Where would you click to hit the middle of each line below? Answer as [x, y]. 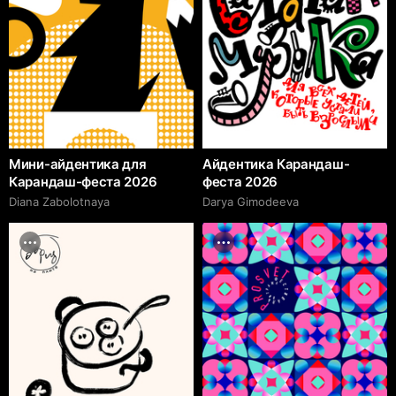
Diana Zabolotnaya [59, 201]
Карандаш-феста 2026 [83, 181]
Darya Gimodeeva [251, 201]
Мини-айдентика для [78, 164]
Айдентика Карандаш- [276, 164]
